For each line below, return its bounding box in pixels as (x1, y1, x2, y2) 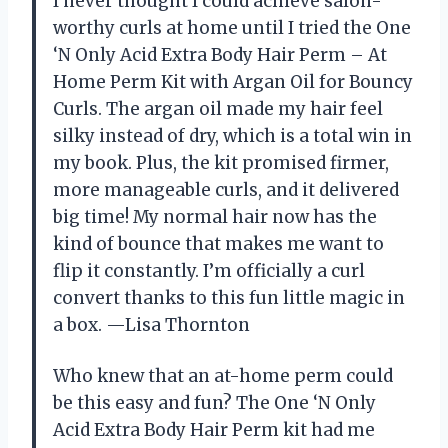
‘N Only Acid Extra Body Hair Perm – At (53, 44, 387, 67)
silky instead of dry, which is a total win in (53, 125, 412, 148)
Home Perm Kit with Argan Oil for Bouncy (53, 71, 413, 94)
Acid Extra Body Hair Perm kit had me (53, 419, 375, 442)
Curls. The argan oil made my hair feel (53, 98, 383, 121)
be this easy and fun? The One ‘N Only (53, 392, 376, 415)
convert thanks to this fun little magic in (53, 287, 405, 310)
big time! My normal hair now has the (53, 206, 377, 229)
